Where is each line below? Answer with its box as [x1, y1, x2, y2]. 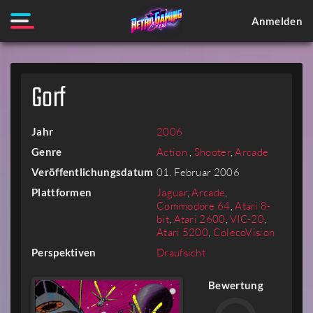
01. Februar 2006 [156, 166, 240, 179]
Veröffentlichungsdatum [31, 166, 154, 178]
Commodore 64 [156, 199, 231, 212]
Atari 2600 [173, 212, 226, 226]
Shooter [194, 145, 231, 159]
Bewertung [208, 279, 263, 291]
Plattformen [31, 186, 92, 198]
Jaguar [156, 186, 187, 199]
